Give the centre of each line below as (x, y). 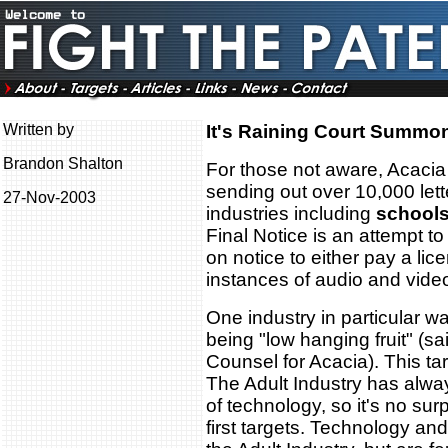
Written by (38, 129)
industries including (291, 213)
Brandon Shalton (63, 163)
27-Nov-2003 (49, 197)
